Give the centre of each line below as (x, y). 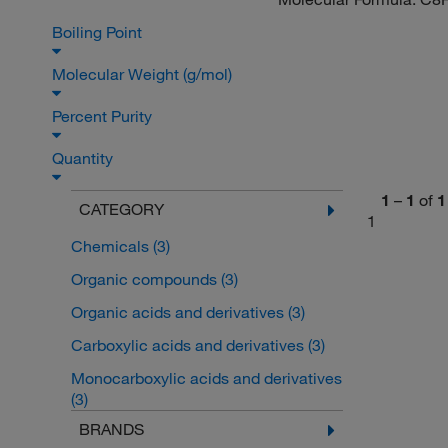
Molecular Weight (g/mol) (144, 74)
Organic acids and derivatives (179, 312)
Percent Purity (104, 116)
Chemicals (111, 246)
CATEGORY (121, 209)
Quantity (84, 158)
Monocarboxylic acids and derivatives (206, 378)
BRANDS (111, 429)
